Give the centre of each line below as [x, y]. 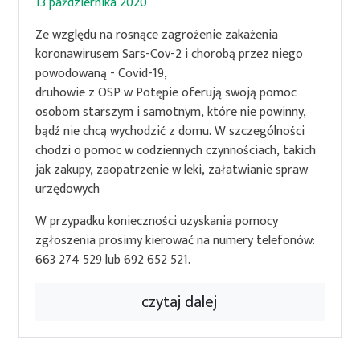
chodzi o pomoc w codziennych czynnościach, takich [176, 151]
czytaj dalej [180, 303]
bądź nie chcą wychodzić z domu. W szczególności [170, 132]
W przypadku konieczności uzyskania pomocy [157, 222]
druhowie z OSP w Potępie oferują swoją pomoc [166, 93]
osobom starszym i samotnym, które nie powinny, [171, 112]
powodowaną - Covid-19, [103, 74]
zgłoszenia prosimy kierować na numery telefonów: [176, 241]
